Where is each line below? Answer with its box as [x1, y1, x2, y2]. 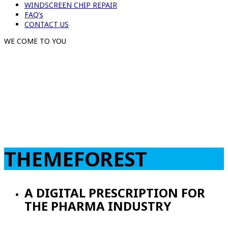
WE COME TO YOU [4, 36, 66, 46]
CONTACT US [24, 19, 69, 30]
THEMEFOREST [4, 145, 147, 173]
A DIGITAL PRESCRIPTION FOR [24, 184, 205, 201]
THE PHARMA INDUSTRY [24, 197, 171, 214]
